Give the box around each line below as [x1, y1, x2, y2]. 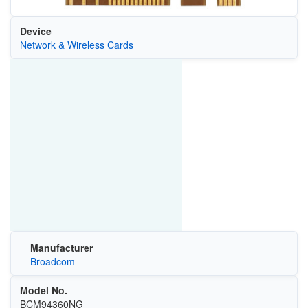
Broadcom [30, 254, 75, 268]
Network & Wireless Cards [19, 38, 133, 52]
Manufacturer [30, 240, 93, 254]
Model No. [19, 283, 67, 297]
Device [19, 24, 52, 38]
